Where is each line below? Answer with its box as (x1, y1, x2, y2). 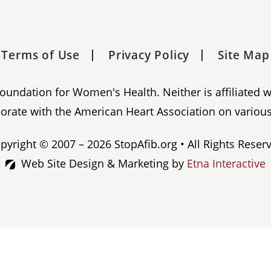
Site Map (218, 47, 270, 64)
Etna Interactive (187, 156, 266, 171)
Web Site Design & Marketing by (21, 156, 187, 171)
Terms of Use (1, 47, 80, 64)
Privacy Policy (108, 47, 190, 64)
